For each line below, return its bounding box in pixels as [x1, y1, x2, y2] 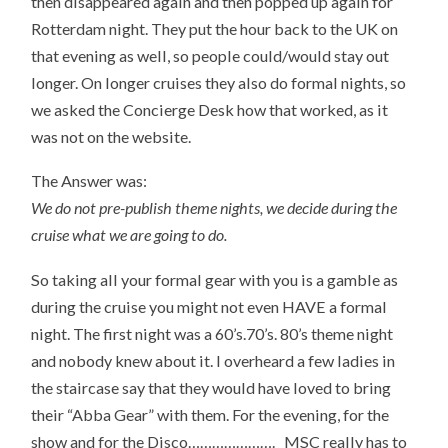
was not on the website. [31, 126, 192, 146]
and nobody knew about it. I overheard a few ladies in [31, 351, 396, 371]
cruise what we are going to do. [31, 225, 228, 245]
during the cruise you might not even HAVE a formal [31, 297, 388, 317]
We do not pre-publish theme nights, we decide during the [31, 198, 398, 218]
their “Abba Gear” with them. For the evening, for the [31, 405, 390, 425]
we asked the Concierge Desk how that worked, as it [31, 99, 389, 119]
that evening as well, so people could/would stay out [31, 45, 390, 65]
